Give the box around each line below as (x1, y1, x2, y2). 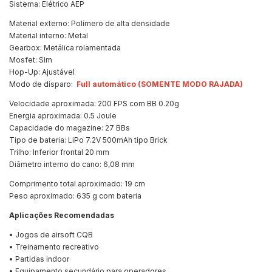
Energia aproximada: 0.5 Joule (9, 111, 117, 121)
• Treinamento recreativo (9, 242, 99, 252)
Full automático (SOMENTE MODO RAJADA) (76, 80, 243, 89)
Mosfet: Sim (9, 55, 52, 65)
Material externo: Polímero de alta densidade (9, 19, 170, 29)
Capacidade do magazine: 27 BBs (9, 123, 130, 133)
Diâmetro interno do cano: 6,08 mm (9, 160, 135, 169)
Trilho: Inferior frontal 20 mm (9, 148, 109, 157)
